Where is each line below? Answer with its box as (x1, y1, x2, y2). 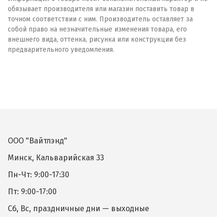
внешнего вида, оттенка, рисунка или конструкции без (8, 35, 186, 44)
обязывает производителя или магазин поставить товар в (8, 4, 194, 13)
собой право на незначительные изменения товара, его (8, 25, 187, 33)
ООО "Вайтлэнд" (8, 136, 67, 145)
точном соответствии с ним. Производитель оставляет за (8, 15, 193, 23)
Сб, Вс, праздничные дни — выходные (8, 204, 149, 213)
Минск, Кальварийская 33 (8, 153, 104, 162)
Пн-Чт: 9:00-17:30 (8, 170, 69, 179)
